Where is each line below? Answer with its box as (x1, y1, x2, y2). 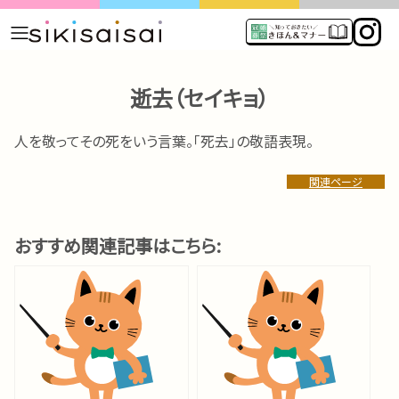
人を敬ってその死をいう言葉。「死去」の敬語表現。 (14, 129, 313, 151)
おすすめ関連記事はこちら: (14, 232, 221, 258)
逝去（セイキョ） (130, 81, 269, 113)
